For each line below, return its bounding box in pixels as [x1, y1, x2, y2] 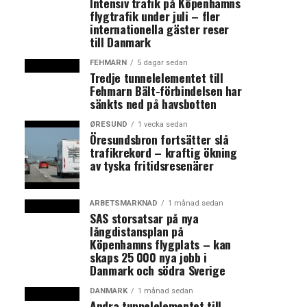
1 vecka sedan [138, 120, 188, 129]
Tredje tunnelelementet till [90, 69, 223, 86]
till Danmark [90, 33, 151, 51]
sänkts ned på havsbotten [90, 95, 217, 112]
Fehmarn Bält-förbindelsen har [90, 82, 242, 99]
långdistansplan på [90, 222, 184, 240]
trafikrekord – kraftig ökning [90, 143, 237, 161]
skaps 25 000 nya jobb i [90, 248, 207, 266]
